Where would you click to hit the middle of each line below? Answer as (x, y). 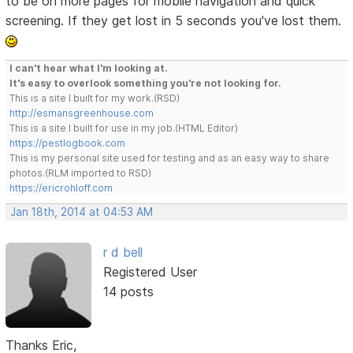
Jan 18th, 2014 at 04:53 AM (82, 212)
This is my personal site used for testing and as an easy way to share (170, 158)
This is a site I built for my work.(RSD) (95, 98)
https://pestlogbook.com (68, 143)
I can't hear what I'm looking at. (89, 69)
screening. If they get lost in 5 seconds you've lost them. (174, 21)
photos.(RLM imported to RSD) (81, 173)
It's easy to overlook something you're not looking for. (146, 84)
